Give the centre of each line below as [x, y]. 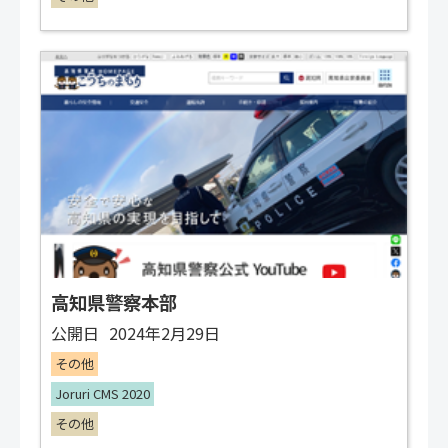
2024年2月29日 [164, 333]
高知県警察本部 [114, 302]
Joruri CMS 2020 [102, 394]
